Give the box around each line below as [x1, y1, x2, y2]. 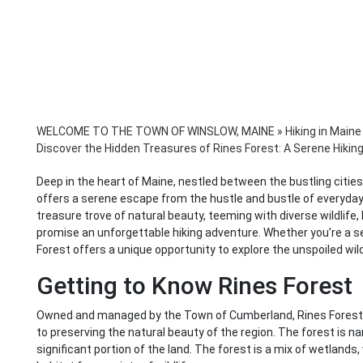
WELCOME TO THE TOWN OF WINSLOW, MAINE [36, 125, 275, 139]
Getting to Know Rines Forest [36, 271, 352, 301]
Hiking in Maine [285, 125, 361, 139]
